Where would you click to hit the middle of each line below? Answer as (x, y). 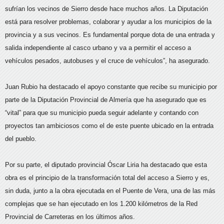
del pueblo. (21, 139)
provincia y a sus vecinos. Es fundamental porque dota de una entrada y (110, 35)
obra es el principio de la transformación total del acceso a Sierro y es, (107, 178)
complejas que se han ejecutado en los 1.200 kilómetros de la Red (101, 204)
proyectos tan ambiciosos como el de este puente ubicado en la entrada (109, 126)
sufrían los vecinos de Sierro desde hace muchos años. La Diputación (106, 9)
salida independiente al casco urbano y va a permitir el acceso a (98, 48)
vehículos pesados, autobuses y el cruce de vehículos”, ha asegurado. (107, 61)
